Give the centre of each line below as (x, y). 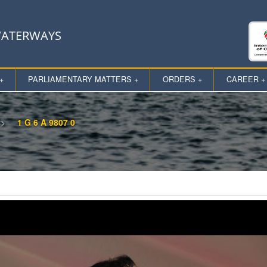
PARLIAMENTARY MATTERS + (83, 79)
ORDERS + (182, 79)
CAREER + (246, 79)
